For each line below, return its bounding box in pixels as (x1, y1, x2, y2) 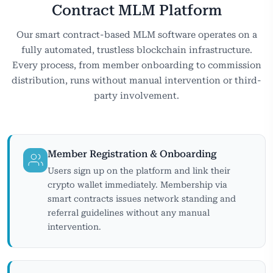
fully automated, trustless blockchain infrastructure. (21, 44, 252, 55)
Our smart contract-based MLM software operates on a (16, 29, 257, 40)
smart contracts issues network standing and (48, 193, 236, 204)
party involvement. (94, 90, 179, 101)
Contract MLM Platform (51, 1, 222, 19)
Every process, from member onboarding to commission (12, 59, 261, 71)
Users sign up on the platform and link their (48, 165, 230, 175)
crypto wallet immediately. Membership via (48, 179, 227, 190)
